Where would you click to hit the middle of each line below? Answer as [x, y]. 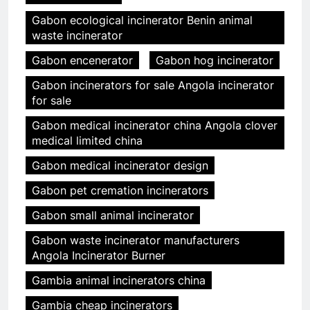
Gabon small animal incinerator [113, 216]
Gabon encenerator [82, 61]
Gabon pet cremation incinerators [120, 191]
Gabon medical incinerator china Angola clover [155, 126]
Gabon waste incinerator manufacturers [136, 240]
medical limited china [87, 141]
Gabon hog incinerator [215, 61]
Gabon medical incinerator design [120, 166]
